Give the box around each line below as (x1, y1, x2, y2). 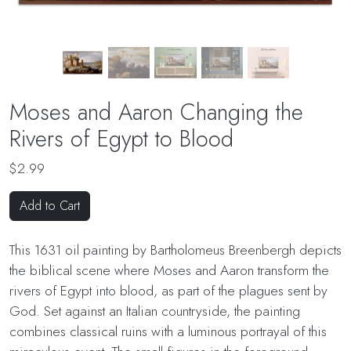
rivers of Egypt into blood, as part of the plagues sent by (9, 280, 327, 301)
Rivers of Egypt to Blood (9, 122, 233, 155)
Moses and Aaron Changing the (9, 96, 303, 128)
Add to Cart (20, 197, 80, 215)
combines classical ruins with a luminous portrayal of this (9, 321, 327, 342)
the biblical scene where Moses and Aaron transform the (9, 260, 329, 280)
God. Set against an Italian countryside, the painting (9, 301, 300, 321)
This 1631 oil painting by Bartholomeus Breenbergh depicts (9, 240, 342, 260)
